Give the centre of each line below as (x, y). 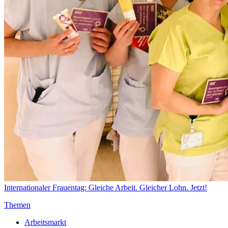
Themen (17, 205)
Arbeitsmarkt (45, 222)
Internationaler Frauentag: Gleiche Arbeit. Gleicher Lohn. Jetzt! (106, 188)
